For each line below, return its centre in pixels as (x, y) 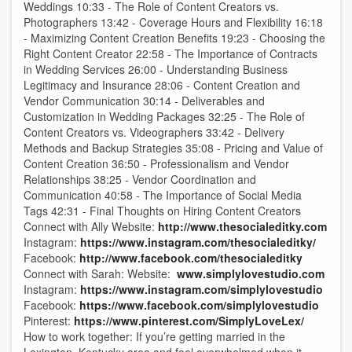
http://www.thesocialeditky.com (242, 226)
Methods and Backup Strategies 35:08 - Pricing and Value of (173, 148)
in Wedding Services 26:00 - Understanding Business (156, 69)
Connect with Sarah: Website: (100, 273)
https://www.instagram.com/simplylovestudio (202, 289)
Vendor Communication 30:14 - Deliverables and (144, 101)
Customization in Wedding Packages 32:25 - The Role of (164, 116)
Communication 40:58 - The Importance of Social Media (163, 195)
